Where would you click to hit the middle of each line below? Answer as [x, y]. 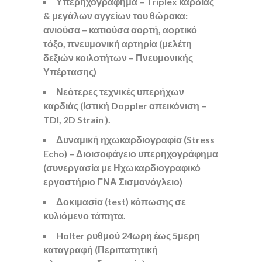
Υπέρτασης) [70, 72]
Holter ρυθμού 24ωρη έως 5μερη [128, 235]
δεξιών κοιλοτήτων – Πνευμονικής [118, 58]
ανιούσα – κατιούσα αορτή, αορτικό [120, 30]
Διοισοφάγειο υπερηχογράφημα [147, 154]
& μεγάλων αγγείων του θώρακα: [116, 15]
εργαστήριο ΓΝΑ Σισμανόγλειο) [114, 182]
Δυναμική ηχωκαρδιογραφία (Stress [135, 139]
